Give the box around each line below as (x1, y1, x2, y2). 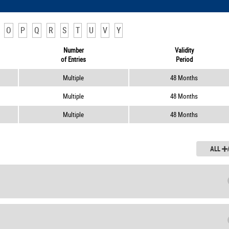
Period (175, 55, 193, 64)
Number (63, 45, 84, 55)
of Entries (61, 55, 86, 64)
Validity (174, 45, 194, 55)
